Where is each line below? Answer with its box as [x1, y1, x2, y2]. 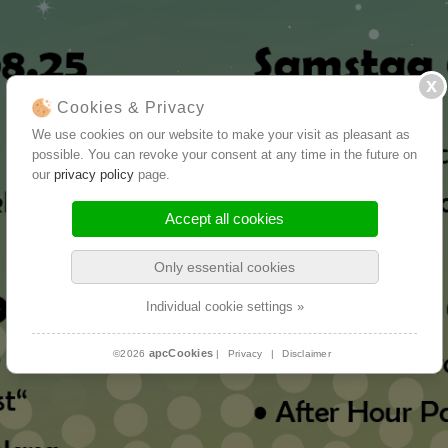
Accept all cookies [164, 209, 284, 227]
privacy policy [53, 166, 134, 182]
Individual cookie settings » [145, 298, 303, 314]
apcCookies [148, 346, 213, 359]
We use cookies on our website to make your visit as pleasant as [31, 126, 410, 142]
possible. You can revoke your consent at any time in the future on [31, 146, 417, 162]
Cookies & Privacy [56, 98, 205, 116]
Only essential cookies [153, 258, 295, 275]
